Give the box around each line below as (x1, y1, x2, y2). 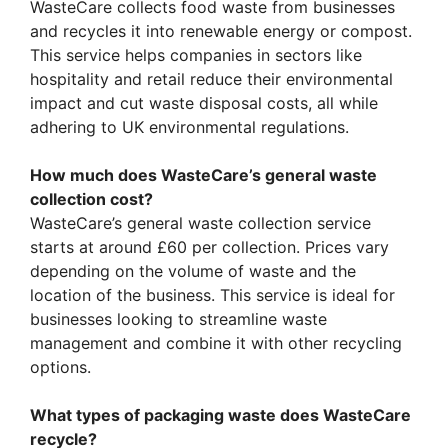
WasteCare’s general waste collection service (30, 213, 371, 234)
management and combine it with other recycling (30, 333, 402, 354)
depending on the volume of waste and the (30, 261, 356, 282)
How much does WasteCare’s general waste (30, 165, 377, 186)
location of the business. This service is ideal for (30, 285, 395, 306)
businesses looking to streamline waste (30, 309, 327, 330)
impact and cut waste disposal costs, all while (30, 93, 378, 114)
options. (30, 357, 91, 378)
